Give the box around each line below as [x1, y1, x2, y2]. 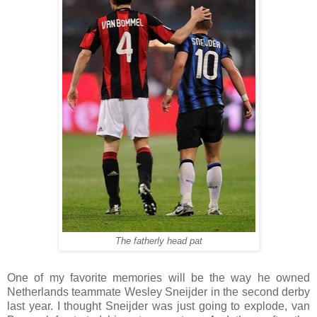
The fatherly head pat [115, 236, 202, 246]
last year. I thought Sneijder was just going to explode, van [7, 299, 310, 312]
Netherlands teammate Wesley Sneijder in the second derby [7, 285, 310, 298]
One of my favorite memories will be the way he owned [7, 271, 310, 284]
